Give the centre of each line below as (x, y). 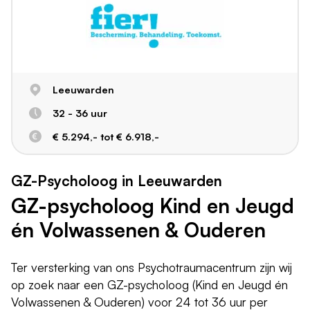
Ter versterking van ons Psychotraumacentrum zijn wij (152, 267)
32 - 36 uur (80, 113)
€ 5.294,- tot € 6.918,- (106, 136)
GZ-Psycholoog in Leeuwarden (117, 180)
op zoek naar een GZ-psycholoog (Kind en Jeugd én (149, 284)
